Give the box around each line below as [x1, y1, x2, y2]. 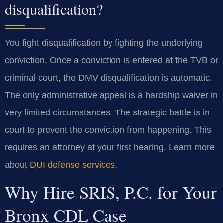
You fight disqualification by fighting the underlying [5, 37, 203, 48]
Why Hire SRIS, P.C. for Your [5, 180, 217, 204]
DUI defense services [30, 159, 115, 170]
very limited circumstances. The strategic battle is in [5, 107, 210, 117]
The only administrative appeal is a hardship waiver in [5, 90, 218, 100]
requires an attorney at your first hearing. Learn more [5, 142, 215, 152]
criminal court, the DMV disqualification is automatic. [5, 72, 212, 83]
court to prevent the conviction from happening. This [5, 124, 211, 135]
